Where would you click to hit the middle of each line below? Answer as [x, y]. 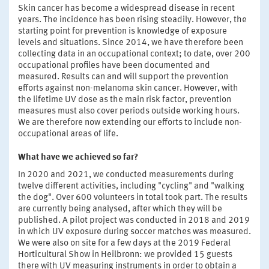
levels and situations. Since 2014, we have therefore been [131, 43]
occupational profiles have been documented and [114, 65]
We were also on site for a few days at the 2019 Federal [124, 243]
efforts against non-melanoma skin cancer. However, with [128, 88]
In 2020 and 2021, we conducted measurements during [126, 175]
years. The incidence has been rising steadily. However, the [132, 20]
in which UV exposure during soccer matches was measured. [134, 232]
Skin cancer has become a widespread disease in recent [126, 8]
